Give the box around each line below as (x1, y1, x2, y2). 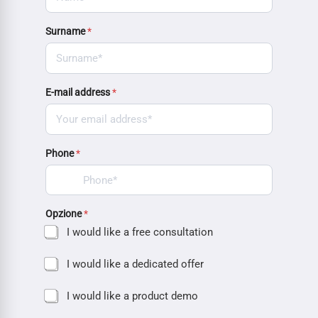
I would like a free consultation (67, 226, 213, 239)
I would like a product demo (67, 290, 198, 303)
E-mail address (45, 87, 112, 99)
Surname (45, 26, 87, 38)
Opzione (45, 208, 84, 221)
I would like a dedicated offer (67, 258, 204, 271)
